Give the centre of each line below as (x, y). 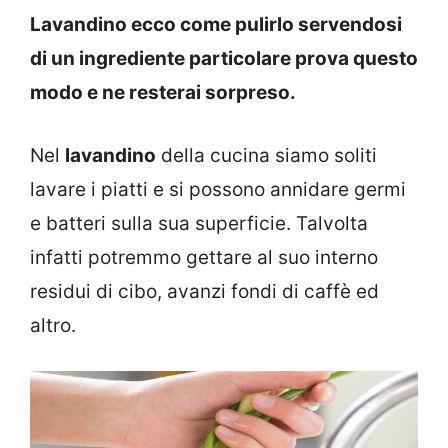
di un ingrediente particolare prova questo (224, 59)
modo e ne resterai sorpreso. (163, 93)
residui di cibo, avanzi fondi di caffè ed (204, 291)
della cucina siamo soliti (266, 155)
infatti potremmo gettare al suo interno (204, 257)
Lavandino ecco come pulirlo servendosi (216, 25)
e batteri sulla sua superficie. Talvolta (199, 223)
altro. (53, 325)
